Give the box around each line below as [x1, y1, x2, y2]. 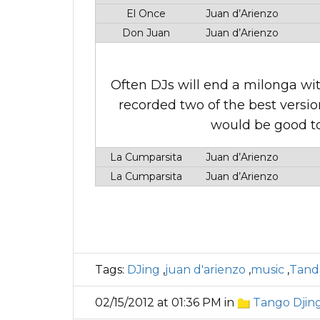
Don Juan [119, 26, 170, 39]
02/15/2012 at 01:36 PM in [95, 296, 237, 309]
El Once [123, 7, 166, 20]
